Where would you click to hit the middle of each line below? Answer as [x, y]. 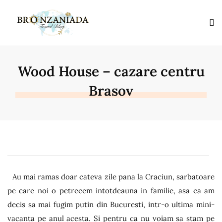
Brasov [111, 91]
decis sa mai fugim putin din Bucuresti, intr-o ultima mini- [111, 204]
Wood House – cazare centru [111, 71]
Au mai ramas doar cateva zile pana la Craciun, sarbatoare [113, 177]
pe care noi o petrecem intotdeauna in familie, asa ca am [111, 191]
